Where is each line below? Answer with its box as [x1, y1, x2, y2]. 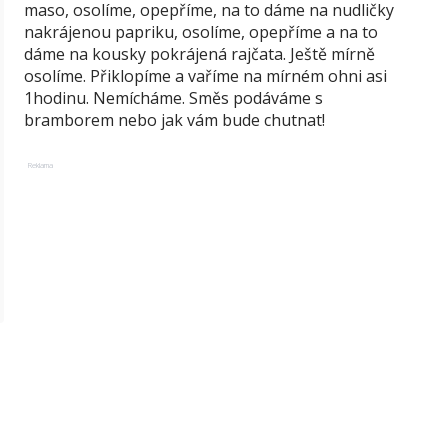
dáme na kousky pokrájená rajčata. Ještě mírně [24, 43, 375, 65]
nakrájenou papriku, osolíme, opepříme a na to [24, 21, 378, 43]
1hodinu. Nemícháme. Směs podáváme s [24, 87, 323, 109]
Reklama [28, 160, 53, 170]
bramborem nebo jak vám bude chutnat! [24, 109, 325, 131]
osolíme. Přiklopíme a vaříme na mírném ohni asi [24, 65, 387, 87]
